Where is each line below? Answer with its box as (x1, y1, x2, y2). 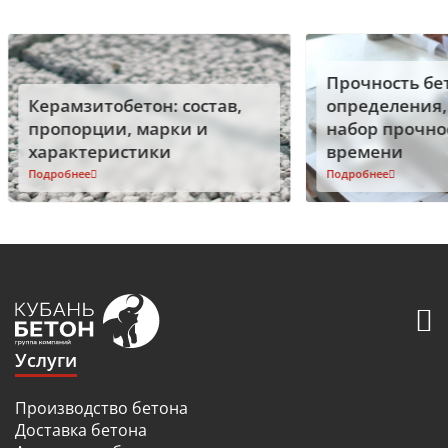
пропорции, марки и (27, 117, 208, 141)
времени (326, 140, 404, 164)
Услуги (15, 347, 77, 372)
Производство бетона (15, 397, 188, 420)
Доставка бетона (15, 419, 147, 442)
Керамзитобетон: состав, (27, 94, 242, 118)
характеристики (27, 140, 171, 164)
